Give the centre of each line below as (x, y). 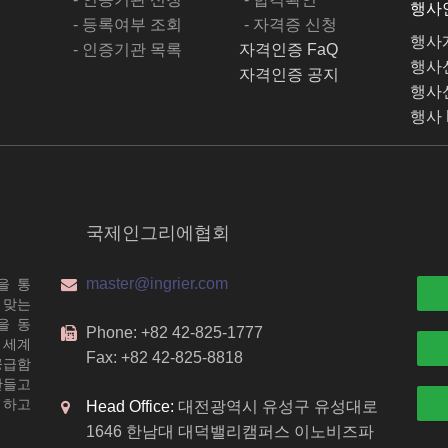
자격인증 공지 (288, 74)
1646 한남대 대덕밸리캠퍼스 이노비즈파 (229, 431)
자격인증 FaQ (288, 49)
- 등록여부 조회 (127, 24)
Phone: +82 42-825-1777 (174, 332)
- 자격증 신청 (290, 24)
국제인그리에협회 (157, 233)
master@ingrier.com (156, 283)
